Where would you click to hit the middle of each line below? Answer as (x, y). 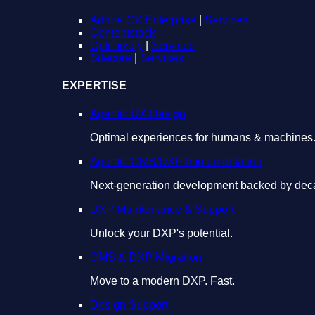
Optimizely (116, 46)
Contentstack (123, 33)
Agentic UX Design (138, 113)
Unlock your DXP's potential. (161, 233)
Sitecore (111, 58)
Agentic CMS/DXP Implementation (176, 161)
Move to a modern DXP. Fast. (162, 281)
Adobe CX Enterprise (143, 20)
